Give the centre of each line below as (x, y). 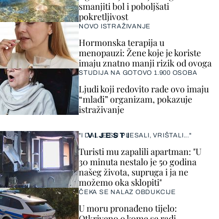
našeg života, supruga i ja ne (133, 172)
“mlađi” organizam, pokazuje (135, 99)
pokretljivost (103, 17)
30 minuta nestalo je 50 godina (138, 162)
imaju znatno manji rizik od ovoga (145, 63)
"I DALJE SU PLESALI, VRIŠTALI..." (135, 136)
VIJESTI (109, 136)
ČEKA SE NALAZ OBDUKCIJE (127, 192)
